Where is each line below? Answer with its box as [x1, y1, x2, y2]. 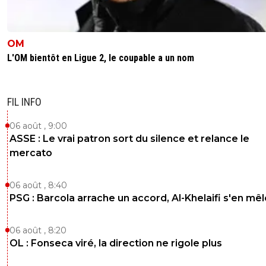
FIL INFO [7, 95, 42, 108]
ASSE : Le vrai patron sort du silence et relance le [9, 132, 249, 144]
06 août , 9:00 [9, 120, 67, 131]
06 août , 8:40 [9, 179, 67, 191]
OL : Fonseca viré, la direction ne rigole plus [9, 237, 222, 249]
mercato [9, 147, 52, 159]
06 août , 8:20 [9, 224, 66, 236]
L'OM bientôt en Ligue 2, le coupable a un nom [7, 52, 194, 64]
